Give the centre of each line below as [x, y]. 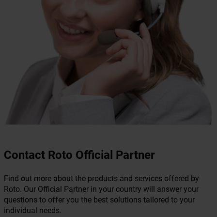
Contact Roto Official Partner [79, 155]
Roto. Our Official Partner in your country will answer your [101, 189]
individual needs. [33, 211]
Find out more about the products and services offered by [101, 179]
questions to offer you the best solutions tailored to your [99, 200]
